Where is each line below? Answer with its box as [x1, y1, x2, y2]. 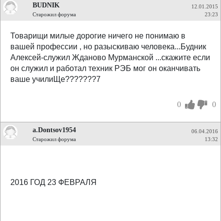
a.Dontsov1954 [33, 126, 76, 134]
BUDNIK [33, 1, 60, 9]
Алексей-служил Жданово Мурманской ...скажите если [10, 53, 210, 62]
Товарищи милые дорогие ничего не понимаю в [10, 32, 185, 40]
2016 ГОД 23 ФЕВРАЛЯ [10, 178, 97, 186]
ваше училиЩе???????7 [10, 75, 101, 83]
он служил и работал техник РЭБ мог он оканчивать [10, 64, 200, 73]
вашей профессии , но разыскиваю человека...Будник [10, 42, 206, 51]
